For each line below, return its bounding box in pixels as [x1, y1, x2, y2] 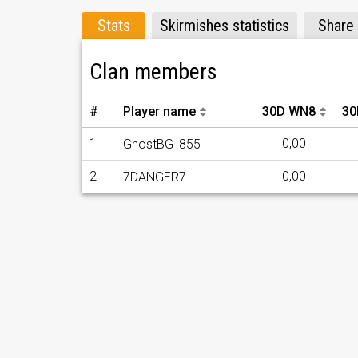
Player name [123, 104, 196, 120]
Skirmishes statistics [160, 16, 289, 36]
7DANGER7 [123, 169, 186, 185]
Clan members [89, 58, 217, 86]
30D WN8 [262, 104, 316, 120]
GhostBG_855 [123, 137, 201, 153]
